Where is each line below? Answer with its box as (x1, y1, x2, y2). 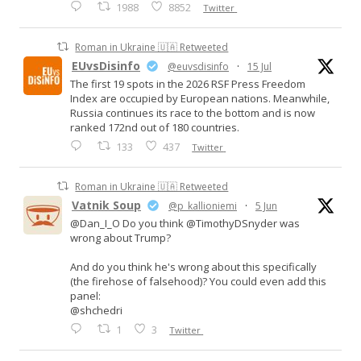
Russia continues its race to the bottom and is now (70, 106, 315, 121)
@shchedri (70, 303, 122, 318)
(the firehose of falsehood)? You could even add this (70, 274, 326, 289)
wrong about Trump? (70, 230, 171, 246)
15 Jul (247, 60, 272, 74)
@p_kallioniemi (168, 199, 237, 214)
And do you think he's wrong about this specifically (70, 259, 317, 275)
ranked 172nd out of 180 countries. (70, 120, 239, 135)
